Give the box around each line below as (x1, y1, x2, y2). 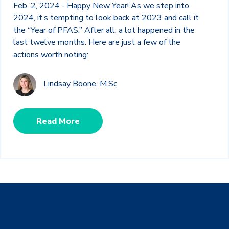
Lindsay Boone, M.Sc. (43, 78, 119, 90)
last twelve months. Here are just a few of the (13, 36, 180, 48)
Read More (36, 115, 80, 127)
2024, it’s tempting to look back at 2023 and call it (13, 12, 199, 24)
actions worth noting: (13, 49, 88, 60)
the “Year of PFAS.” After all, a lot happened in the (13, 24, 195, 36)
